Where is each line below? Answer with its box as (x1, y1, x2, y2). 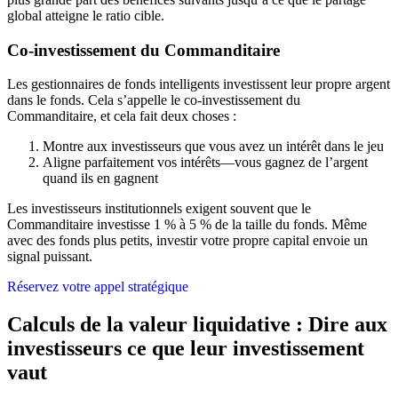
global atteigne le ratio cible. (7, 8, 164, 23)
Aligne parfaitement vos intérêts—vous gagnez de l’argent (43, 155, 368, 171)
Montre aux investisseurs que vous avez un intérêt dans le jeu (43, 139, 384, 155)
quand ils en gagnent (43, 171, 158, 187)
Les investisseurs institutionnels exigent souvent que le (7, 201, 311, 217)
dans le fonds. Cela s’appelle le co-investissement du (7, 92, 300, 108)
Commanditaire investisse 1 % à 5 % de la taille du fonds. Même (7, 217, 367, 233)
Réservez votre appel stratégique (7, 279, 188, 295)
